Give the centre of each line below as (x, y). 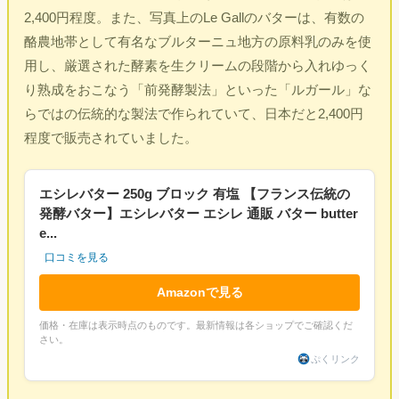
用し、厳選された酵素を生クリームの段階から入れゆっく (198, 65)
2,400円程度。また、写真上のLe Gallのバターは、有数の (195, 17)
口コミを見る (77, 258)
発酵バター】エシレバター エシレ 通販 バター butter (199, 214)
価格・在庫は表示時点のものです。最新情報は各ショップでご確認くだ (196, 326)
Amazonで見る (199, 293)
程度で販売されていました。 (111, 137)
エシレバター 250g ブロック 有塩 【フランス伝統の (195, 194)
